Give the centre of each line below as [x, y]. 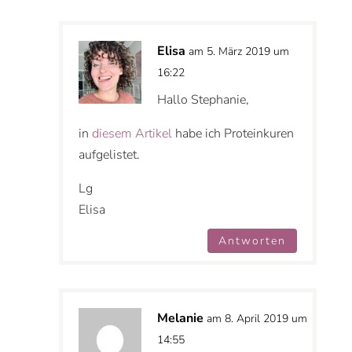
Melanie [180, 319]
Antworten [253, 240]
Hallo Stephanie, [203, 99]
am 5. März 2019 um [238, 51]
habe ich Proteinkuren [233, 133]
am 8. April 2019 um [257, 319]
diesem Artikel [132, 133]
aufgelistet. [109, 154]
